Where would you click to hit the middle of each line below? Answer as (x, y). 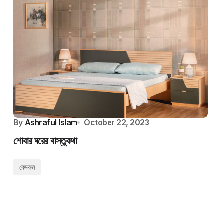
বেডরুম (27, 167)
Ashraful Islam (51, 122)
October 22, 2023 (116, 122)
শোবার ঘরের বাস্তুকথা (45, 141)
